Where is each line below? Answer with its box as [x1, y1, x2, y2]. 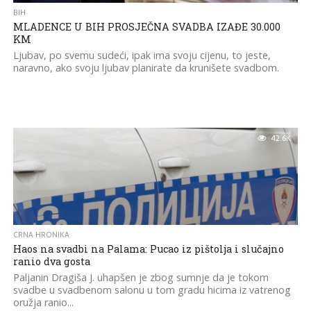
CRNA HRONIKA [12, 229, 69, 241]
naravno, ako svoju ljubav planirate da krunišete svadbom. [12, 61, 279, 74]
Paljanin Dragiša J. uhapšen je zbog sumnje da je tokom [12, 271, 269, 284]
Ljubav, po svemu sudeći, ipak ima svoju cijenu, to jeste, [12, 49, 271, 62]
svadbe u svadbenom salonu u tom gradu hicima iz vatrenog [12, 283, 291, 296]
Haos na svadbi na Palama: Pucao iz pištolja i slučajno [12, 242, 284, 255]
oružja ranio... [12, 296, 74, 309]
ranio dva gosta [12, 255, 90, 268]
